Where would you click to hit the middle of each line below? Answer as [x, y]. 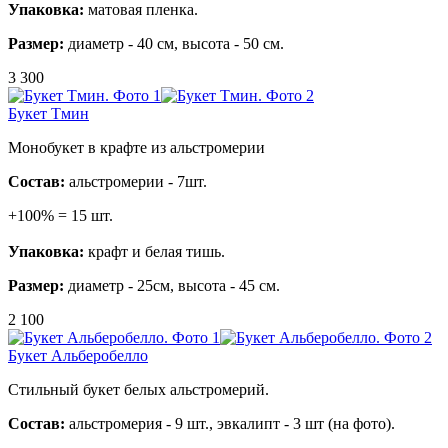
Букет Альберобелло [78, 355]
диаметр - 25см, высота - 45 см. [174, 285]
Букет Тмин [48, 113]
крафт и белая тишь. [156, 251]
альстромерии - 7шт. [138, 181]
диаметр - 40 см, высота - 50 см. [174, 43]
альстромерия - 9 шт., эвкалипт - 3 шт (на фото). [230, 423]
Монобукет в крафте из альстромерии [136, 147]
